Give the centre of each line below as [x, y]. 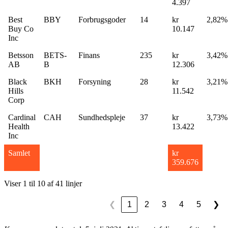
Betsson [21, 55]
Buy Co [21, 28]
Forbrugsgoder [102, 19]
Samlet [19, 153]
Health [19, 126]
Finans [89, 55]
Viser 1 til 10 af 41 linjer [43, 183]
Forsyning [95, 81]
